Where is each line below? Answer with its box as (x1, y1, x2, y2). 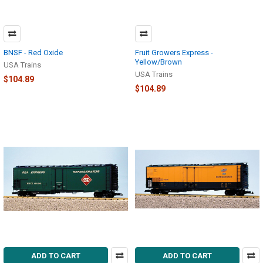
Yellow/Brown (135, 58, 182, 67)
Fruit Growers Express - (135, 48, 213, 58)
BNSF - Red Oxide (4, 48, 63, 58)
